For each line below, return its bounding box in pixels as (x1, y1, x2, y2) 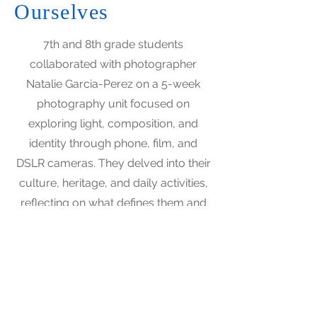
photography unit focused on (37, 97, 190, 110)
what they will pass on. (54, 216, 172, 229)
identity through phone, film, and (29, 137, 197, 150)
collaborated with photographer (30, 57, 197, 71)
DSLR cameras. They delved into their (16, 156, 211, 170)
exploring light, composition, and (28, 117, 198, 130)
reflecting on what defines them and (20, 196, 207, 209)
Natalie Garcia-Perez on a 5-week (26, 77, 200, 91)
